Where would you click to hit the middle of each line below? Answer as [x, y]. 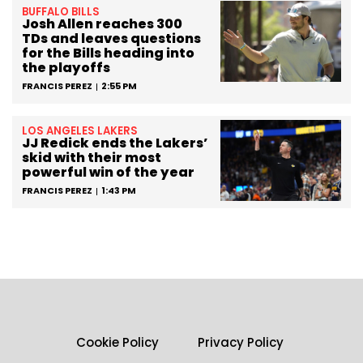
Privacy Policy [241, 342]
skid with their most [92, 158]
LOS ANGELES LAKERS [80, 131]
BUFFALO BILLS [61, 12]
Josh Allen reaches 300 [102, 24]
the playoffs [66, 68]
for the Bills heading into [108, 53]
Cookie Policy [117, 342]
